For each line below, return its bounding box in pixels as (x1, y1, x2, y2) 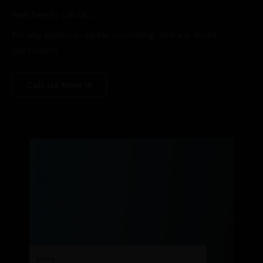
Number (29, 167, 60, 177)
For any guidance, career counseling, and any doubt (12, 30, 217, 40)
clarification (12, 45, 58, 55)
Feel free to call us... (12, 10, 95, 20)
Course (29, 221, 56, 231)
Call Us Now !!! (26, 79, 92, 91)
